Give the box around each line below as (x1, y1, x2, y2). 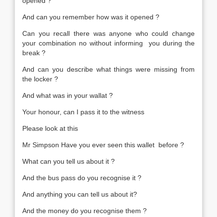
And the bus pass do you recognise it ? (22, 174, 141, 182)
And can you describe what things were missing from (22, 65, 195, 73)
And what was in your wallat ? (22, 92, 113, 99)
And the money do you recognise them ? (22, 207, 147, 215)
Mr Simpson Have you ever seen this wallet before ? (22, 141, 184, 149)
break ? (22, 49, 46, 57)
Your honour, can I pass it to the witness (22, 108, 144, 116)
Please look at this (22, 124, 78, 132)
